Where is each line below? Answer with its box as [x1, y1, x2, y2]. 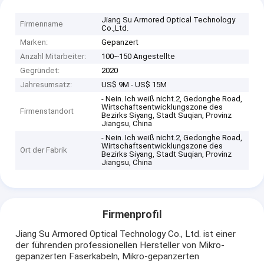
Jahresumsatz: [20, 80, 72, 89]
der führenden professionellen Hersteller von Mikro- [15, 240, 225, 251]
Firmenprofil [102, 208, 162, 220]
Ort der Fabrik [20, 145, 68, 154]
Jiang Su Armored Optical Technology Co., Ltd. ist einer [15, 229, 236, 240]
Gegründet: [20, 65, 60, 75]
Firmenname [20, 19, 64, 28]
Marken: [20, 37, 48, 47]
